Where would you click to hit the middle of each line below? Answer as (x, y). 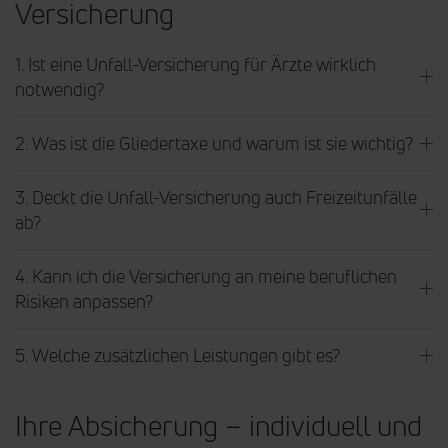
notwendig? (59, 88)
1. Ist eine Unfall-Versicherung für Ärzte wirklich (195, 63)
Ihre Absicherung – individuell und (218, 425)
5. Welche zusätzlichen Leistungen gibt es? (177, 354)
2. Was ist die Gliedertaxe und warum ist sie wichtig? (214, 142)
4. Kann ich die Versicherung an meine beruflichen (206, 275)
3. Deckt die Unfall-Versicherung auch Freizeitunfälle (216, 196)
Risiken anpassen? (84, 300)
